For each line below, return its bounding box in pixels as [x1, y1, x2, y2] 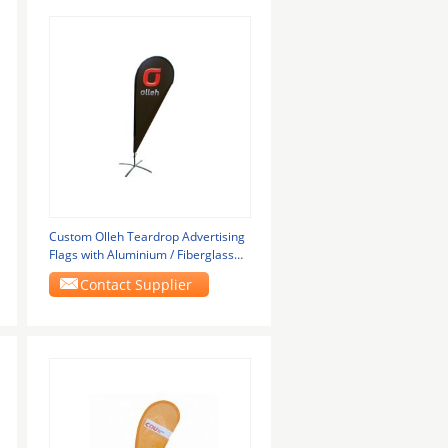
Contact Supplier [80, 275, 193, 294]
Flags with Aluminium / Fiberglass [48, 246, 234, 263]
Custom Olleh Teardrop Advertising [48, 228, 245, 245]
